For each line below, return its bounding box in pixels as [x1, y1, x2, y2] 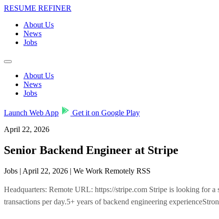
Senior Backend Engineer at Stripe [4, 143, 178, 156]
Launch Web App [4, 109, 59, 117]
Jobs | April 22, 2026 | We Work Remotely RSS [4, 166, 151, 175]
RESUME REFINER [4, 4, 71, 12]
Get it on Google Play [70, 109, 140, 117]
